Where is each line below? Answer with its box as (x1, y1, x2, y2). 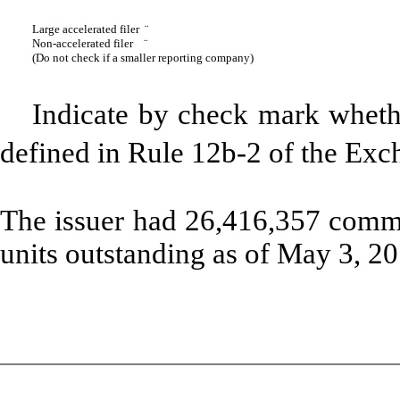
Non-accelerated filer (32, 37, 144, 51)
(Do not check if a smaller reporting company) (32, 51, 254, 65)
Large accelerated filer (32, 22, 145, 37)
